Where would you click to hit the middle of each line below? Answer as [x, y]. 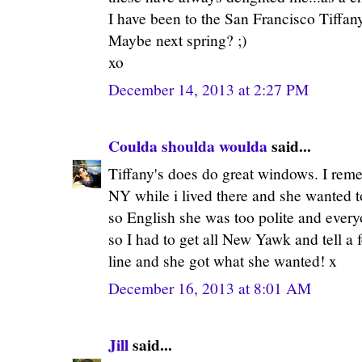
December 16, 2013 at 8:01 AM [210, 288]
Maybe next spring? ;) [177, 40]
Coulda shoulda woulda [188, 145]
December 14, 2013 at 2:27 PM [208, 89]
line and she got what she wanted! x [223, 260]
